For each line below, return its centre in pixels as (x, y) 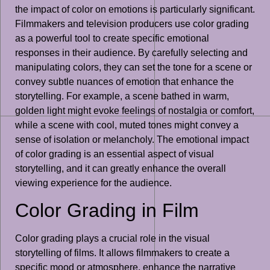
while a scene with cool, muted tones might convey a (127, 125)
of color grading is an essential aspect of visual (115, 154)
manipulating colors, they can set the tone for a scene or (133, 67)
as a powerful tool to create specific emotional (112, 38)
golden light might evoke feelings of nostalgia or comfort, (135, 110)
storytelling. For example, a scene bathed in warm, (122, 96)
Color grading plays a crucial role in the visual (112, 239)
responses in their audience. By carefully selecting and (131, 52)
